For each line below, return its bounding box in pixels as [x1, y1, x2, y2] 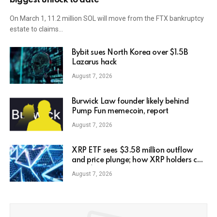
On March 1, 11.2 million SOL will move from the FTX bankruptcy [10, 14, 204, 22]
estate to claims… [10, 25, 63, 33]
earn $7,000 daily [72, 166, 134, 174]
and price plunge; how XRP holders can [72, 156, 206, 164]
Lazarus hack [72, 58, 117, 66]
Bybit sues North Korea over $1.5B [72, 48, 188, 57]
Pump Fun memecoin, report [72, 107, 169, 115]
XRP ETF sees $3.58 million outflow [72, 146, 193, 155]
